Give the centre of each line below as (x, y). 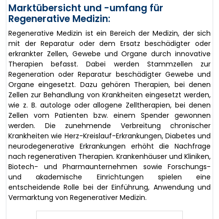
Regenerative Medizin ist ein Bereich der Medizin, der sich (109, 33)
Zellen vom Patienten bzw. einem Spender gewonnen (109, 115)
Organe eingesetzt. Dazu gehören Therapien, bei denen (109, 84)
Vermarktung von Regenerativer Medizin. (77, 197)
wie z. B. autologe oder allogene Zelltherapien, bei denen (109, 105)
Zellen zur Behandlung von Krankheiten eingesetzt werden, (109, 95)
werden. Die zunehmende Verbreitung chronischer (109, 125)
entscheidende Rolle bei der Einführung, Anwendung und (109, 187)
